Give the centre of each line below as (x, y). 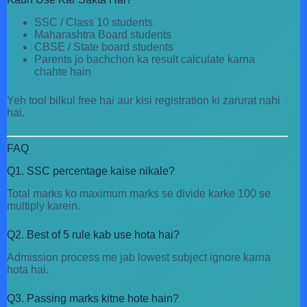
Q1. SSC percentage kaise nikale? (91, 171)
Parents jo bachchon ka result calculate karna (145, 60)
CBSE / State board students (104, 47)
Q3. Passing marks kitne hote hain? (93, 298)
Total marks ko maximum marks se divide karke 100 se (139, 193)
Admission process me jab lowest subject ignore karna (139, 257)
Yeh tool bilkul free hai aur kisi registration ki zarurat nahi (144, 101)
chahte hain (63, 72)
